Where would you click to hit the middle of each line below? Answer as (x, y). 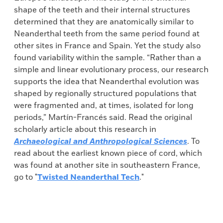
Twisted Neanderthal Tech (88, 177)
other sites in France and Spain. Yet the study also (107, 46)
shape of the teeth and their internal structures (102, 10)
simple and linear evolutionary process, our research (111, 70)
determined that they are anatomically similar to (104, 22)
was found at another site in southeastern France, (107, 165)
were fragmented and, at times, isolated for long (104, 106)
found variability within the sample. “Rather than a (108, 58)
